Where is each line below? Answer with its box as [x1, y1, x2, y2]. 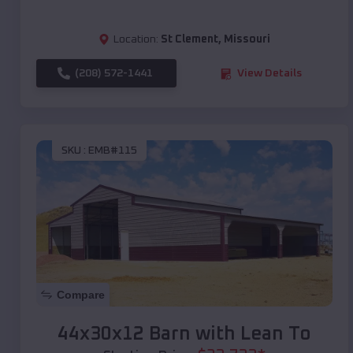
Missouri [224, 34, 270, 46]
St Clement [161, 34, 218, 46]
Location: [113, 34, 158, 46]
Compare [57, 288, 105, 302]
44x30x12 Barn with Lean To [58, 325, 311, 344]
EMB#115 [88, 144, 137, 156]
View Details [237, 68, 302, 80]
